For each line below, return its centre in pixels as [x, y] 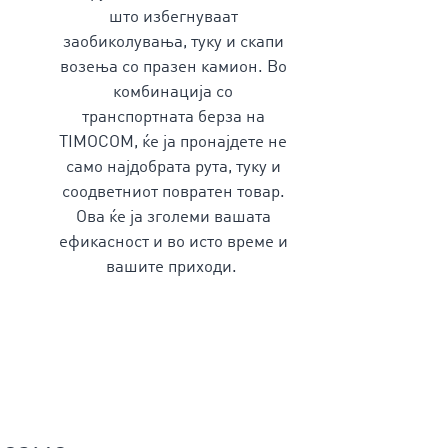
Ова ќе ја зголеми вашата [173, 217]
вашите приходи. [171, 267]
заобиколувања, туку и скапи [173, 42]
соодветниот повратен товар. [173, 192]
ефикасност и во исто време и [173, 242]
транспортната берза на [173, 117]
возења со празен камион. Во [173, 67]
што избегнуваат [173, 17]
